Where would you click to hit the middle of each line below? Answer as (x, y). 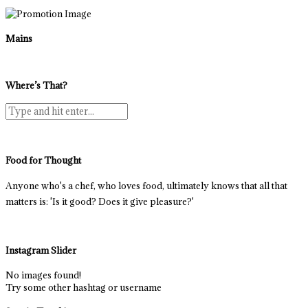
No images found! (43, 275)
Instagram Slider (41, 251)
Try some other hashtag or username (84, 287)
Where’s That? (36, 85)
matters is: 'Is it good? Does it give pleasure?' (100, 202)
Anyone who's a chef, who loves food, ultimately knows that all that (146, 186)
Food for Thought (43, 160)
